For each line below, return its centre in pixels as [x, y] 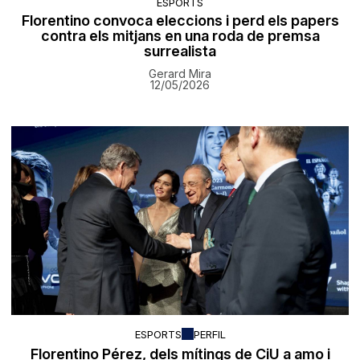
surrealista [180, 51]
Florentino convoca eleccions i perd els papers [180, 21]
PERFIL [209, 334]
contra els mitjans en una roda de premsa [180, 36]
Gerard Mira [180, 74]
